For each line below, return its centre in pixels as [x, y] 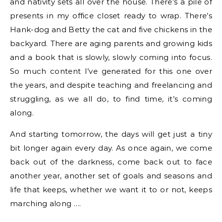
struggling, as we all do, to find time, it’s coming [111, 99]
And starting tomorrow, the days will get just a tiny [111, 134]
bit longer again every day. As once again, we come [111, 148]
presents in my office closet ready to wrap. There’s [111, 16]
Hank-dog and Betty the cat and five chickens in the [111, 29]
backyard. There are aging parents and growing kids [111, 43]
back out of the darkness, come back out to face [111, 162]
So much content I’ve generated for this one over [111, 71]
